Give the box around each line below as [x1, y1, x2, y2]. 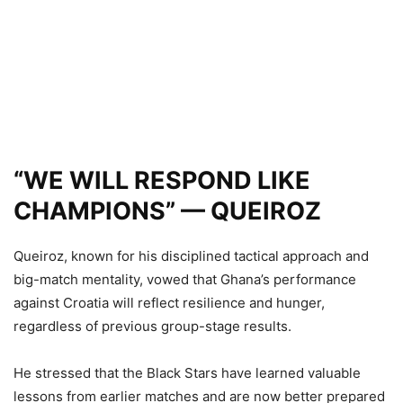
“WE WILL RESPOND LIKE [13, 165, 310, 195]
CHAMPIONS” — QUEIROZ [13, 195, 321, 226]
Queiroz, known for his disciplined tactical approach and [13, 246, 369, 264]
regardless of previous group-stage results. [13, 317, 291, 335]
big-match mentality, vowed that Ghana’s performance [13, 270, 356, 288]
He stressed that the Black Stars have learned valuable [13, 363, 361, 381]
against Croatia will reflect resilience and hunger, [13, 293, 325, 311]
